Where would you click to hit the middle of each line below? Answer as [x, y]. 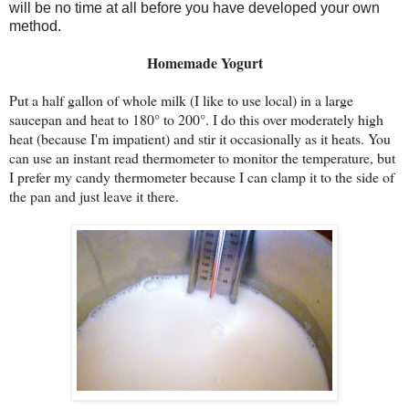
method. [35, 26]
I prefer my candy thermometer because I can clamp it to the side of [202, 176]
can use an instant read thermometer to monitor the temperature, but [202, 157]
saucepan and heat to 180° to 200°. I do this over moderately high [196, 119]
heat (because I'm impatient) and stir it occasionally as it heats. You [200, 138]
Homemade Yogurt [204, 62]
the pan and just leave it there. [94, 195]
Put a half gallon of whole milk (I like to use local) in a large [181, 100]
